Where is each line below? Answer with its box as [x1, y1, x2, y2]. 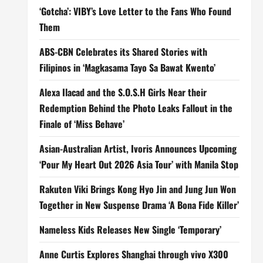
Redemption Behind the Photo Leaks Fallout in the [39, 101, 232, 115]
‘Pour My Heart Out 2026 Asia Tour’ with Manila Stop [39, 157, 238, 171]
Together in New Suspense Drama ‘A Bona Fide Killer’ [39, 198, 239, 212]
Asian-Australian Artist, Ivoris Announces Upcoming [39, 141, 237, 156]
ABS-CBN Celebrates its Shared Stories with [39, 45, 207, 59]
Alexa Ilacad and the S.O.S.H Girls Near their [39, 85, 207, 99]
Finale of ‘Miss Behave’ [39, 117, 124, 131]
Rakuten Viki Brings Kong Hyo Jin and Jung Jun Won [39, 182, 236, 196]
